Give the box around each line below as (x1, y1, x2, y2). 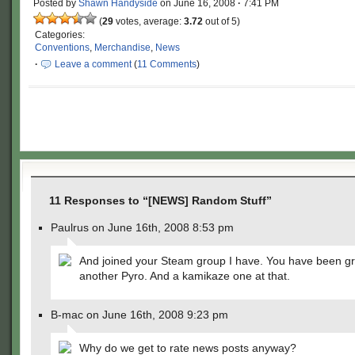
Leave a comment (55, 59, 132, 70)
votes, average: (113, 16, 184, 27)
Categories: (35, 29, 85, 40)
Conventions (35, 42, 90, 53)
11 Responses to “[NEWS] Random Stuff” (49, 194, 272, 207)
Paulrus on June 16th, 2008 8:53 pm (51, 221, 234, 234)
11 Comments (137, 59, 197, 70)
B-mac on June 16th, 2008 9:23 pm (51, 308, 228, 321)
